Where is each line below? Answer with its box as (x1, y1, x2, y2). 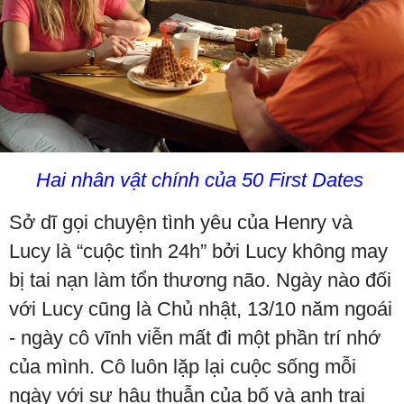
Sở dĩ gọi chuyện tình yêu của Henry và (9, 210, 353, 234)
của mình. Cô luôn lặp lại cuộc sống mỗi (9, 354, 356, 378)
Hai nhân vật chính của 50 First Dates (35, 168, 369, 191)
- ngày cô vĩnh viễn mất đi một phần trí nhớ (9, 326, 381, 349)
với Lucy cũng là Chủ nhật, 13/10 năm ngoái (9, 297, 392, 320)
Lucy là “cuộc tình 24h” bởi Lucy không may (9, 239, 388, 262)
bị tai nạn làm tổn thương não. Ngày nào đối (9, 268, 391, 291)
